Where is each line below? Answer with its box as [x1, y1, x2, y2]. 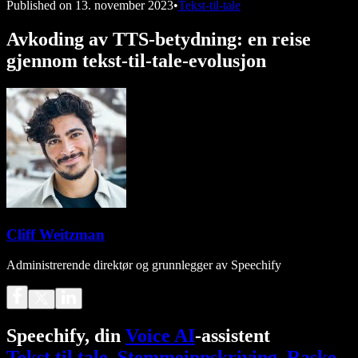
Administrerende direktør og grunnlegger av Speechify [6, 258, 281, 272]
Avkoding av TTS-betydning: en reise [6, 28, 311, 50]
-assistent [195, 325, 270, 347]
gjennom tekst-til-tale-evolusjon [6, 50, 266, 71]
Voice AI [125, 325, 195, 347]
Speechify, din [6, 325, 125, 347]
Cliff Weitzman [6, 225, 105, 243]
